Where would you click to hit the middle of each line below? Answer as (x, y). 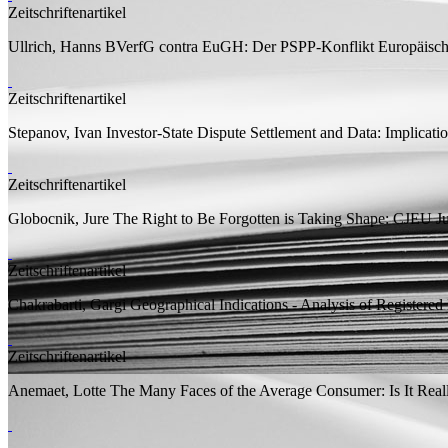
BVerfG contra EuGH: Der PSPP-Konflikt (239, 46)
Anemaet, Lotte (57, 390)
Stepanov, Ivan (55, 132)
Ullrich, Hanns (54, 46)
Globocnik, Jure (58, 218)
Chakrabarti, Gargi (67, 304)
